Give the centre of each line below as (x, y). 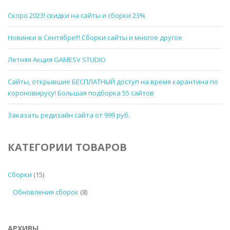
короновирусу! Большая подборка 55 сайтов (81, 93)
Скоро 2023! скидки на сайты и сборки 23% (76, 15)
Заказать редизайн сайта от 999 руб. (69, 115)
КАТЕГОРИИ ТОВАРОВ (67, 147)
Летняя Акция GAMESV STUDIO (57, 59)
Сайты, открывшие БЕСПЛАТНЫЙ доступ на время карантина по (113, 81)
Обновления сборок (46, 192)
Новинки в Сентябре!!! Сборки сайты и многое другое (95, 37)
